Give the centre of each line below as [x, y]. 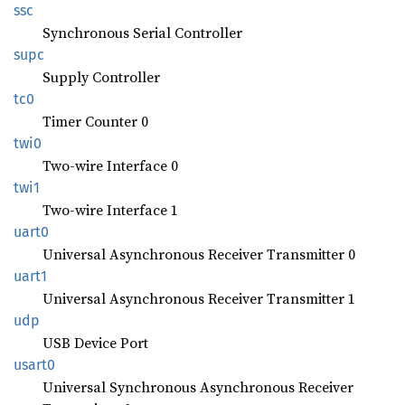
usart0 [34, 365]
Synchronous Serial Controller [142, 33]
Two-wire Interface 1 [110, 210]
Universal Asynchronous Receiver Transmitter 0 [199, 254]
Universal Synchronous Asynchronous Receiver [198, 387]
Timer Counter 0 [95, 121]
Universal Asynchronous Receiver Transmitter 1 [199, 298]
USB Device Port [95, 343]
